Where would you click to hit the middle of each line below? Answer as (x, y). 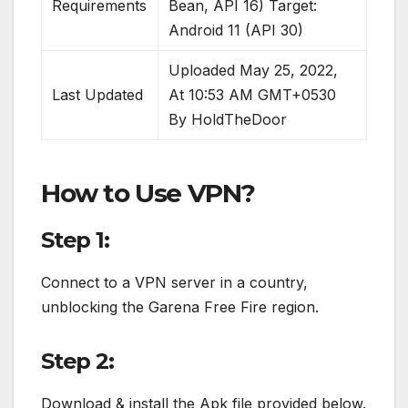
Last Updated (98, 95)
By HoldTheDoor (228, 120)
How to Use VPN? (148, 194)
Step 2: (77, 362)
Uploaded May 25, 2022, (254, 71)
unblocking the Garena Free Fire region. (180, 307)
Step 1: (75, 240)
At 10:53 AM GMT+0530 (253, 95)
